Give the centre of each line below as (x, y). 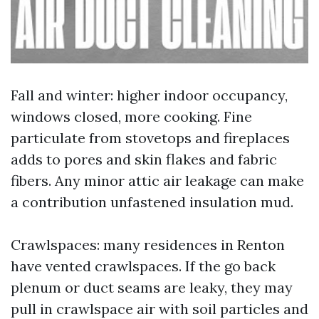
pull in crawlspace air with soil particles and (159, 309)
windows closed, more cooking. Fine (131, 116)
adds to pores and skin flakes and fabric (144, 159)
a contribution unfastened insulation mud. (152, 202)
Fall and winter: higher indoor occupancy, (149, 95)
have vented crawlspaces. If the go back (143, 266)
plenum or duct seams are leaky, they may (152, 287)
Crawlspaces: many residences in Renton (148, 245)
